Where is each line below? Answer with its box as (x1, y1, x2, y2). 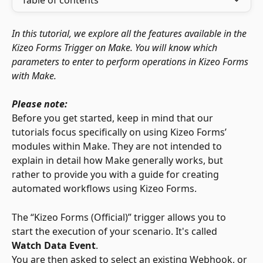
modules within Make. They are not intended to (12, 140, 224, 153)
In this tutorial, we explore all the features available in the (12, 27, 249, 40)
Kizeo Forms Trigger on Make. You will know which (12, 41, 220, 54)
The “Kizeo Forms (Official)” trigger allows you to (12, 210, 228, 224)
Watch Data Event (12, 238, 96, 252)
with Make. (12, 69, 56, 82)
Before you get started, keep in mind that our (12, 112, 215, 125)
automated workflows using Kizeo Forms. (12, 182, 197, 195)
